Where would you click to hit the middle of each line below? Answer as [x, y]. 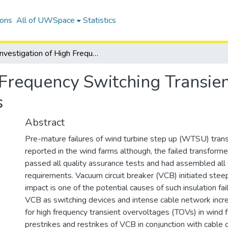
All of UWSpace [45, 20]
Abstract [45, 122]
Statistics [99, 20]
